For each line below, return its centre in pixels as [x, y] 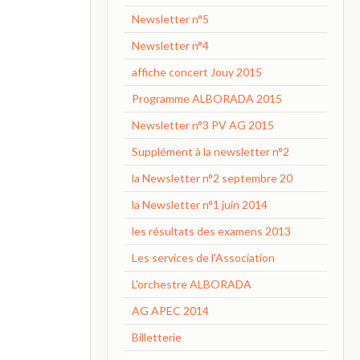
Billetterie [156, 337]
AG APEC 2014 [170, 311]
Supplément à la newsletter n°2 [210, 151]
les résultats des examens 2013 [211, 231]
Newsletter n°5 [170, 19]
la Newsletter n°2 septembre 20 [212, 178]
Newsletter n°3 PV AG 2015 [202, 125]
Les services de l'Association [203, 258]
